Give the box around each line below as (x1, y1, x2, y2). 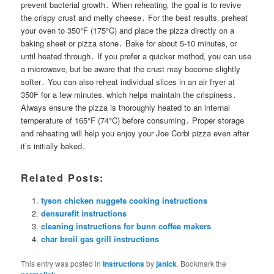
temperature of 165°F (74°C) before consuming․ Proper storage (21, 114, 245, 126)
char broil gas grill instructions (40, 232, 159, 245)
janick (156, 257, 177, 269)
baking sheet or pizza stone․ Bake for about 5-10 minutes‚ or (21, 37, 237, 49)
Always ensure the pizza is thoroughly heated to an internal (21, 101, 231, 113)
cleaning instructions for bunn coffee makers (40, 220, 211, 232)
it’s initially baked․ (21, 139, 87, 152)
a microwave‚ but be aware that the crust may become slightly (21, 62, 241, 75)
